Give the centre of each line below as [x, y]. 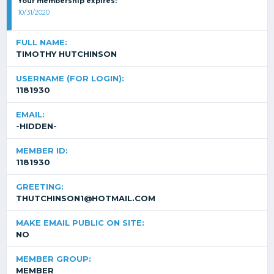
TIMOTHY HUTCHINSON [66, 54]
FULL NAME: [42, 42]
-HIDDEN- [36, 126]
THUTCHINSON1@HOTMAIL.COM [86, 198]
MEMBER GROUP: [54, 259]
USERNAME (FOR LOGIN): [70, 78]
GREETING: [40, 187]
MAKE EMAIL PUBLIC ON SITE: [80, 223]
